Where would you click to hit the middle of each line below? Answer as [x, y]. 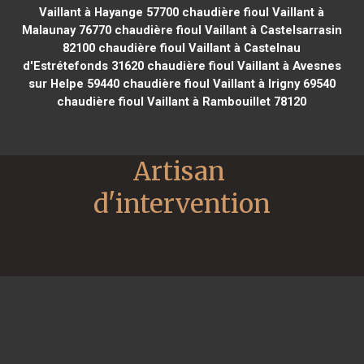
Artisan [179, 171]
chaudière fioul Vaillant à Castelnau [198, 48]
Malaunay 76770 [66, 30]
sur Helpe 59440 [74, 83]
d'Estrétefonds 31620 [83, 65]
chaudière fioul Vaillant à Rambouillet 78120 [182, 101]
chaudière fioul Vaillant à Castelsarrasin [226, 30]
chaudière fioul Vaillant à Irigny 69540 [227, 83]
